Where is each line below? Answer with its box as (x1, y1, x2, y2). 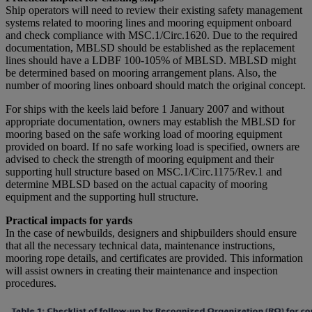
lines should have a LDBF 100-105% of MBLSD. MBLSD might (6, 54, 296, 66)
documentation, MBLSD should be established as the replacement (6, 41, 295, 54)
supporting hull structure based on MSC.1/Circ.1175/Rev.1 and (6, 165, 282, 178)
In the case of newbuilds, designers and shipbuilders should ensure (6, 226, 297, 239)
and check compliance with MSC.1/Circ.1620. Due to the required (6, 29, 297, 41)
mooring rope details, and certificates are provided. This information (6, 251, 303, 264)
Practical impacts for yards (6, 214, 132, 226)
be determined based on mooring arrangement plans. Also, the (6, 66, 276, 79)
